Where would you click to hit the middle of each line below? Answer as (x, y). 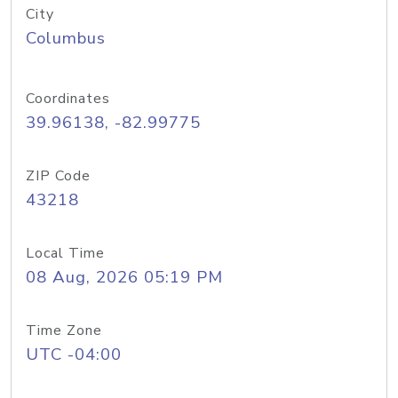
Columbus (66, 38)
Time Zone (64, 330)
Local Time (65, 253)
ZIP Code (58, 176)
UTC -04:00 (74, 354)
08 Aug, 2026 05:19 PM (124, 277)
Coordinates (68, 99)
